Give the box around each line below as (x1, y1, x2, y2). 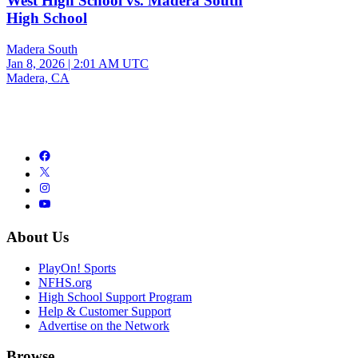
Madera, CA (6, 71, 70, 86)
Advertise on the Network (38, 318, 169, 332)
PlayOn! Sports (38, 261, 116, 275)
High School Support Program (38, 289, 192, 304)
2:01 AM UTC (74, 57, 149, 71)
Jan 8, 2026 (6, 57, 65, 71)
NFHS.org (38, 275, 92, 289)
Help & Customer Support (38, 304, 171, 318)
